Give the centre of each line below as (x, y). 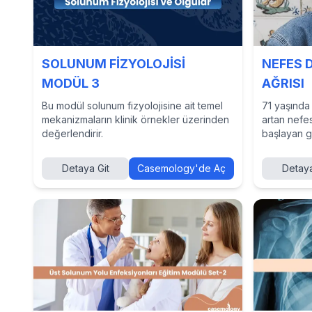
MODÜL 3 (71, 83)
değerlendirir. (72, 133)
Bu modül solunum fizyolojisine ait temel (132, 106)
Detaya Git (85, 168)
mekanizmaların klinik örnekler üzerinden (135, 119)
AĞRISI (283, 83)
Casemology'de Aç (181, 168)
